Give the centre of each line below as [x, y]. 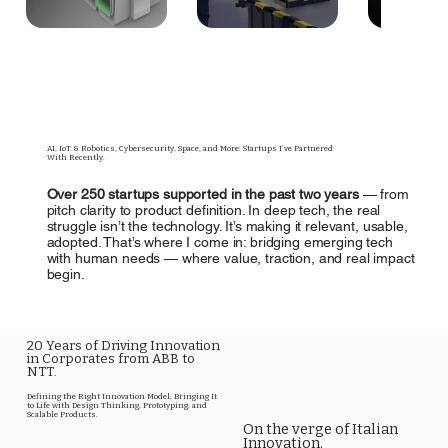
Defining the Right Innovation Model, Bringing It [121, 397]
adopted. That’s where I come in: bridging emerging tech [219, 242]
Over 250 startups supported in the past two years [202, 194]
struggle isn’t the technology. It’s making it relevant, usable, [227, 226]
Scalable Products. [62, 415]
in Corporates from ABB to [110, 358]
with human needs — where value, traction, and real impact [230, 258]
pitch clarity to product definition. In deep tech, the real [213, 210]
